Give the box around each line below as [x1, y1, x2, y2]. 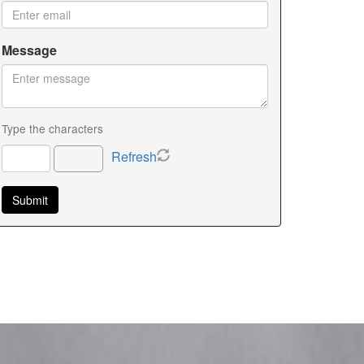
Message [2, 41, 57, 60]
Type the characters [2, 120, 103, 137]
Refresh [111, 147, 157, 167]
